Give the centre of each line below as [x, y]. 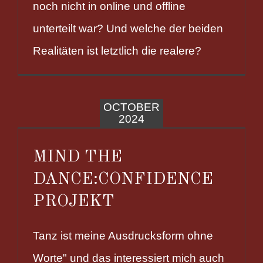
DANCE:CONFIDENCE [123, 179]
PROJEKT [74, 201]
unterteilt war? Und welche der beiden [128, 28]
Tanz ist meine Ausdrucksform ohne [123, 235]
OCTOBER [131, 107]
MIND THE [77, 157]
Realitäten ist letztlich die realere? [117, 50]
